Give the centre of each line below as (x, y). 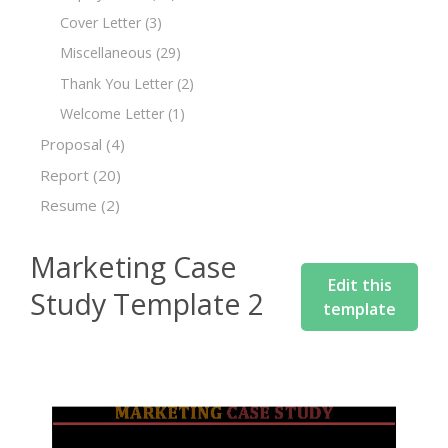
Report (64, 174)
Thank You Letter (116, 83)
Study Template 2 (147, 303)
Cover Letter (100, 23)
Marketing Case (133, 266)
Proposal (71, 144)
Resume (68, 205)
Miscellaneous (106, 53)
